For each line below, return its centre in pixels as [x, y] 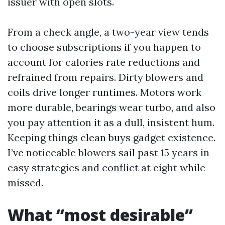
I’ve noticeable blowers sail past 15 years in [108, 152]
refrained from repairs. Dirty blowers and [105, 77]
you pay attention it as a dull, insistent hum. [111, 122]
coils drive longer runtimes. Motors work [104, 92]
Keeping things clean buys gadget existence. [111, 137]
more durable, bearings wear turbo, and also [111, 107]
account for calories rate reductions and [104, 62]
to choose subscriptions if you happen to [104, 47]
